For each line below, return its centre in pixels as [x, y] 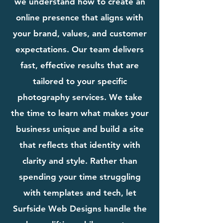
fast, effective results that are [80, 65]
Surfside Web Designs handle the [80, 208]
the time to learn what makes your [80, 113]
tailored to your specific [80, 81]
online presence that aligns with [80, 17]
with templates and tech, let [80, 192]
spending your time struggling [80, 176]
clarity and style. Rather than [80, 161]
